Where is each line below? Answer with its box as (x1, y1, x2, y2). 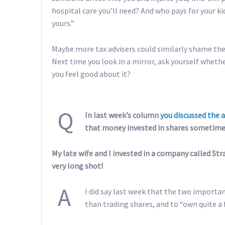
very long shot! (52, 160, 103, 171)
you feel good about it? (52, 68, 131, 79)
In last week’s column (85, 110, 160, 121)
